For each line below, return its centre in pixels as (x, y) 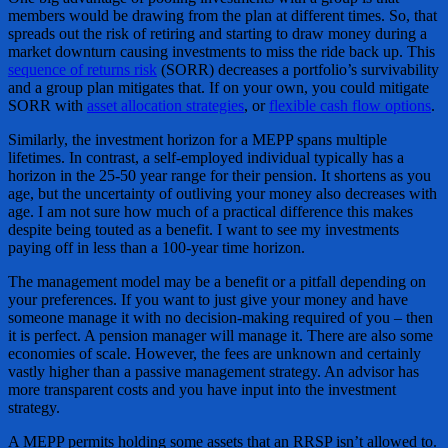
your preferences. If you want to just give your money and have (208, 300)
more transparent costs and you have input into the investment (202, 390)
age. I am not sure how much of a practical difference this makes (210, 212)
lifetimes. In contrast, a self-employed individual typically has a (206, 158)
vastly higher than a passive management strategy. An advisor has (213, 372)
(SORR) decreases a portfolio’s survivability (298, 70)
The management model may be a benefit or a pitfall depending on (217, 282)
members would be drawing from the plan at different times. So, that (222, 16)
